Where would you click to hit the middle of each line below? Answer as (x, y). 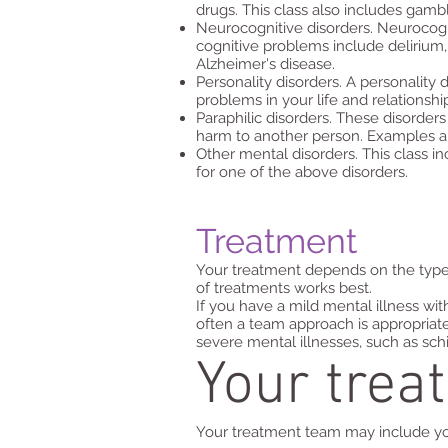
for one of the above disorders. (302, 172)
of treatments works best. (284, 288)
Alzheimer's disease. (265, 64)
